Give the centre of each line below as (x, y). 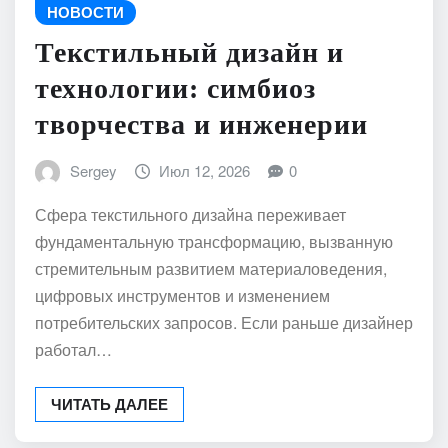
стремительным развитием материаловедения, (211, 269)
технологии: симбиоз (175, 88)
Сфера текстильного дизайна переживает (190, 215)
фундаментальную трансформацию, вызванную (214, 242)
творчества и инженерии (201, 124)
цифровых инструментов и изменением (182, 296)
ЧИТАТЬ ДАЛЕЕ (109, 404)
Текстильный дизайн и (189, 52)
